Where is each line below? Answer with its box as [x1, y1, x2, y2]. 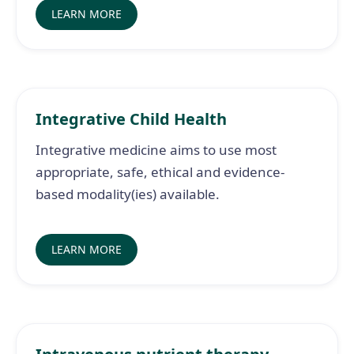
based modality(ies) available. [36, 185, 220, 203]
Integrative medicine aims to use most [36, 141, 277, 159]
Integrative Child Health [36, 108, 227, 130]
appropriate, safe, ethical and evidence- [36, 163, 284, 181]
